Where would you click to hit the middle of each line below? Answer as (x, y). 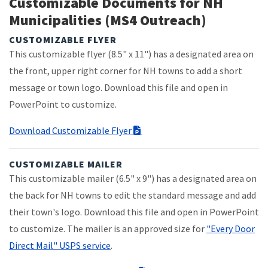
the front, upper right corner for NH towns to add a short (126, 70)
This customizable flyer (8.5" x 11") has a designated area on (131, 54)
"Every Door (231, 228)
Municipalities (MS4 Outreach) (108, 20)
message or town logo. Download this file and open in (118, 87)
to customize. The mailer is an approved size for (108, 228)
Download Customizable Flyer (71, 130)
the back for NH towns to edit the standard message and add (133, 195)
